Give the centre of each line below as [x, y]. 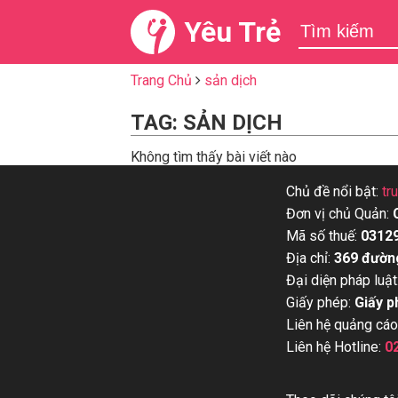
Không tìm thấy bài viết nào [214, 157]
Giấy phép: [320, 302]
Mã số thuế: [323, 236]
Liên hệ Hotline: [335, 347]
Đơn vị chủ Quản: [339, 214]
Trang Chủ [161, 80]
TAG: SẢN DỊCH [207, 123]
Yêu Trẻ [232, 32]
